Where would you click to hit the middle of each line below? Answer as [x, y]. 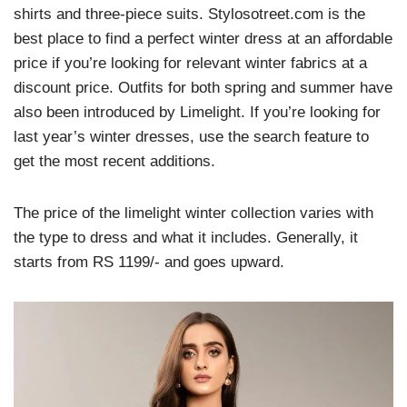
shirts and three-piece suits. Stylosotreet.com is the [189, 14]
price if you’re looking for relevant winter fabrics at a [190, 63]
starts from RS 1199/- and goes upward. [151, 262]
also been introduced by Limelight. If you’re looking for [197, 112]
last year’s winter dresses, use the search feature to [191, 136]
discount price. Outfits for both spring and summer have [203, 87]
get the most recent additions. [117, 161]
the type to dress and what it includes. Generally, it [186, 237]
